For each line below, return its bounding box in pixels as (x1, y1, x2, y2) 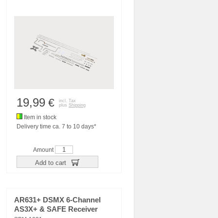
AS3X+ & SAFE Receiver (14, 205, 98, 213)
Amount (33, 146, 55, 153)
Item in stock (22, 114, 56, 121)
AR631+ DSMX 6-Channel (14, 196, 101, 204)
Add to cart (35, 159, 68, 166)
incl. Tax (59, 98, 76, 103)
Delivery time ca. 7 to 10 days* (17, 123, 96, 130)
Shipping (69, 103, 86, 108)
